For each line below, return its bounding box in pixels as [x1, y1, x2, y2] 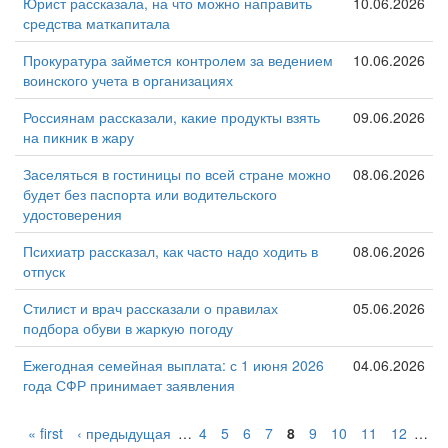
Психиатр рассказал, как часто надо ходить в [23, 240, 318, 261]
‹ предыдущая [76, 422, 171, 443]
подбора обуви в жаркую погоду [23, 317, 233, 338]
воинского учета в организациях [23, 69, 233, 90]
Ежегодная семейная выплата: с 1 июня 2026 [23, 354, 324, 375]
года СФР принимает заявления [23, 374, 235, 395]
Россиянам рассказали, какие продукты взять [23, 106, 320, 127]
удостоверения [23, 203, 122, 224]
